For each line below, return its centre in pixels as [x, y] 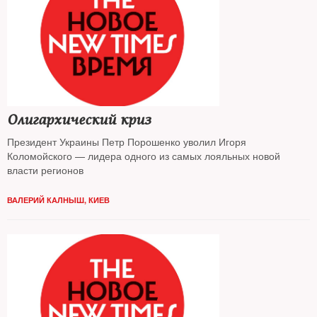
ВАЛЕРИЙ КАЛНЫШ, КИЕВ [58, 200]
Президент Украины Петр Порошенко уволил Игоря [127, 142]
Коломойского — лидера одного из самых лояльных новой [144, 156]
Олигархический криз [79, 120]
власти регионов [45, 170]
